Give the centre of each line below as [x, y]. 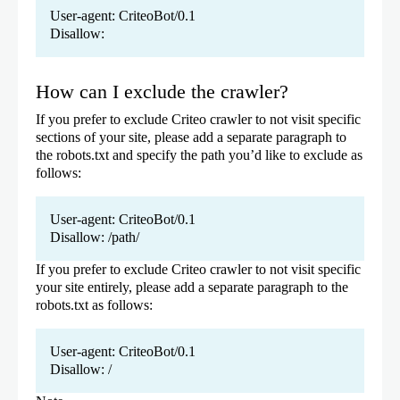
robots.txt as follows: [94, 305]
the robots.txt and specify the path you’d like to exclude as [199, 155]
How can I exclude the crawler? [162, 92]
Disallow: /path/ [95, 237]
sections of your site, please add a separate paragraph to [191, 137]
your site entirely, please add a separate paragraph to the [192, 287]
